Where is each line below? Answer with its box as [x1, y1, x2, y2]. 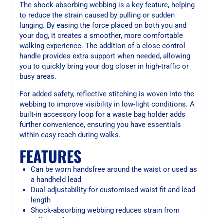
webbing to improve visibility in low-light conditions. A [19, 99, 195, 109]
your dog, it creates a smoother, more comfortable [19, 31, 183, 40]
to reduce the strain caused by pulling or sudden [19, 10, 175, 19]
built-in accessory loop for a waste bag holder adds [19, 109, 185, 119]
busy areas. [19, 72, 56, 81]
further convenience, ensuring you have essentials [19, 120, 181, 129]
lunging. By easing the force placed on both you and [19, 20, 186, 30]
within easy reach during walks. [19, 130, 121, 139]
